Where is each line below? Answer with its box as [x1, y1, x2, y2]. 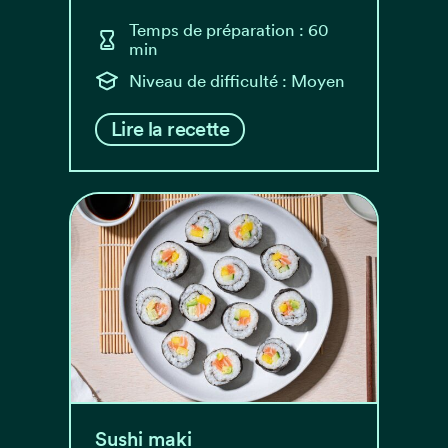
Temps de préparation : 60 [129, 20, 329, 40]
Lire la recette [111, 117, 229, 141]
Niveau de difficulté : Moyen [129, 70, 345, 91]
